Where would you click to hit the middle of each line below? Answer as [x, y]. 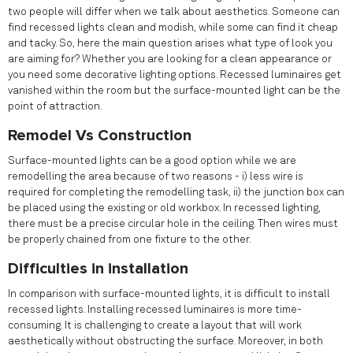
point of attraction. [55, 106]
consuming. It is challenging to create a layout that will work [155, 325]
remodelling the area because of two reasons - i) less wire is [156, 176]
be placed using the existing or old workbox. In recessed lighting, [164, 208]
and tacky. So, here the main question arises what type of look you [170, 43]
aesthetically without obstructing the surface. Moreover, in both [165, 341]
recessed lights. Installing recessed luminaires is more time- [155, 310]
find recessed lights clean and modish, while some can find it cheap [173, 28]
